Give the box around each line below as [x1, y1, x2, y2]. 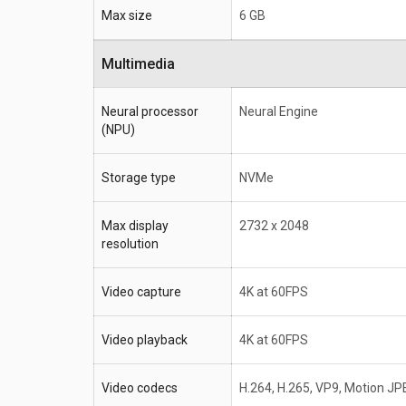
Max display [101, 218, 169, 234]
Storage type [101, 170, 176, 186]
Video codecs [101, 381, 178, 396]
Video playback [101, 333, 188, 348]
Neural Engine [239, 104, 318, 120]
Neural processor [101, 104, 198, 120]
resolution [101, 237, 159, 252]
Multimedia [114, 55, 175, 73]
